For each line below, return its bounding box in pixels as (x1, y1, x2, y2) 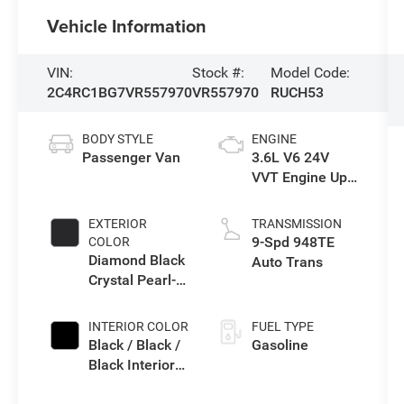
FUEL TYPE (251, 319, 314, 335)
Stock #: (192, 64, 245, 82)
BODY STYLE (82, 132, 154, 147)
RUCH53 (271, 84, 325, 102)
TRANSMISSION (251, 216, 342, 232)
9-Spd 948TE (251, 234, 335, 252)
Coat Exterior (88, 291, 173, 309)
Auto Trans (251, 253, 323, 271)
